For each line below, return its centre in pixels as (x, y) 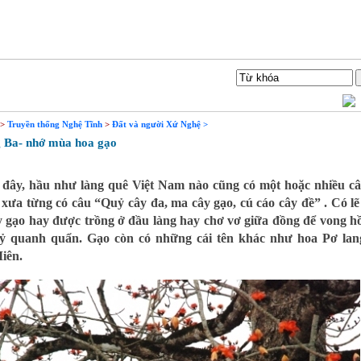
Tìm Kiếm (207, 77)
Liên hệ (30, 77)
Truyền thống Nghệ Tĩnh (54, 124)
